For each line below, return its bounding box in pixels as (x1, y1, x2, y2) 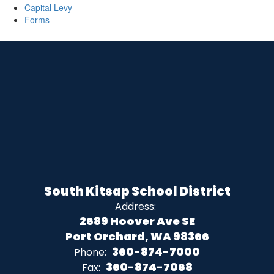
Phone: (74, 245, 106, 259)
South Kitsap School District (43, 183, 231, 200)
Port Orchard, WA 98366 (65, 229, 209, 244)
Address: (115, 199, 156, 213)
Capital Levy (24, 1, 72, 13)
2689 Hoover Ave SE (79, 213, 195, 229)
